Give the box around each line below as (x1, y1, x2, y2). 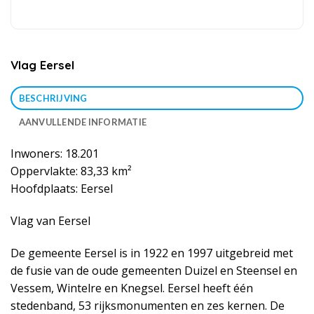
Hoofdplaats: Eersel (11, 181, 113, 197)
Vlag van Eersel (11, 213, 90, 229)
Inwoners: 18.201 (11, 146, 99, 162)
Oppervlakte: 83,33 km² (11, 163, 132, 179)
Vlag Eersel (11, 57, 74, 73)
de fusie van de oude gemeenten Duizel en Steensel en (11, 262, 300, 278)
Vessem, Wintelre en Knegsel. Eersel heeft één (11, 280, 253, 296)
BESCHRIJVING (18, 93, 88, 104)
